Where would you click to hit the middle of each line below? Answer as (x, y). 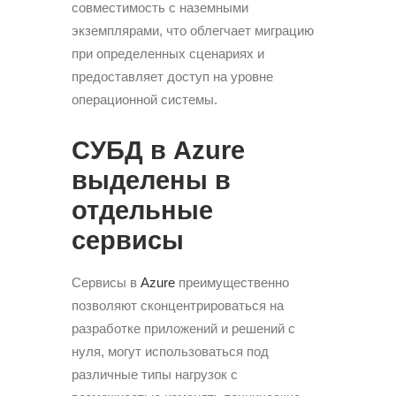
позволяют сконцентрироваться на (178, 305)
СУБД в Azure (158, 150)
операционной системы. (145, 99)
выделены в (151, 180)
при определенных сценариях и (168, 53)
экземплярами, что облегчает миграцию (193, 30)
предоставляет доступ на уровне (172, 76)
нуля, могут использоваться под (170, 351)
